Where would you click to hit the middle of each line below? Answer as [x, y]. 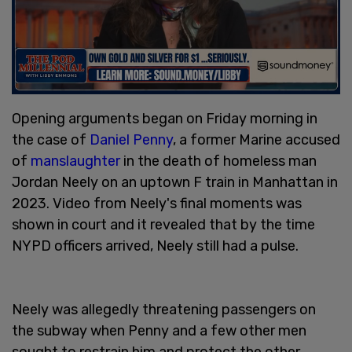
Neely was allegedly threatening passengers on [164, 309]
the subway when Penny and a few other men [159, 330]
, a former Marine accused [257, 139]
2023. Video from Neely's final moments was [157, 203]
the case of [51, 139]
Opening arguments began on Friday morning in [165, 118]
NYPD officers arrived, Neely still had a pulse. [157, 246]
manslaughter [75, 161]
